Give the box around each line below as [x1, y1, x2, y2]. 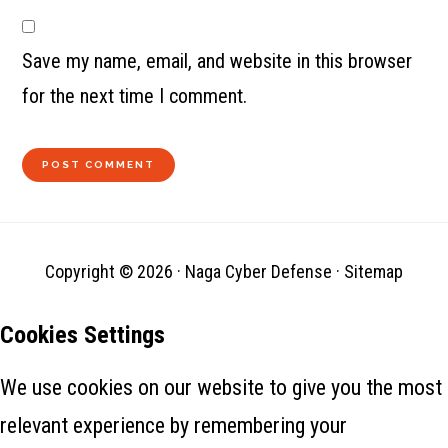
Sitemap [344, 261, 403, 282]
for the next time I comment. [22, 84, 248, 108]
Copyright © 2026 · [45, 261, 185, 282]
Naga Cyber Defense [185, 261, 332, 282]
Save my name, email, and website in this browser [22, 49, 413, 73]
